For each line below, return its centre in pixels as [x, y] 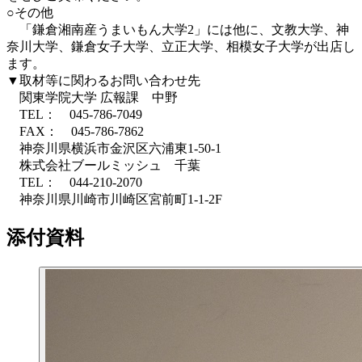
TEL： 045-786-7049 [74, 114]
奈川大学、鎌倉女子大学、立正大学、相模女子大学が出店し [181, 46]
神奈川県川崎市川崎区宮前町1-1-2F [114, 199]
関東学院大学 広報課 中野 [92, 97]
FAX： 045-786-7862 [75, 131]
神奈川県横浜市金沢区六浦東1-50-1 [120, 148]
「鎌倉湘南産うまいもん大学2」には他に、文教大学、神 [178, 29]
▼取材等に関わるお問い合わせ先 [103, 80]
